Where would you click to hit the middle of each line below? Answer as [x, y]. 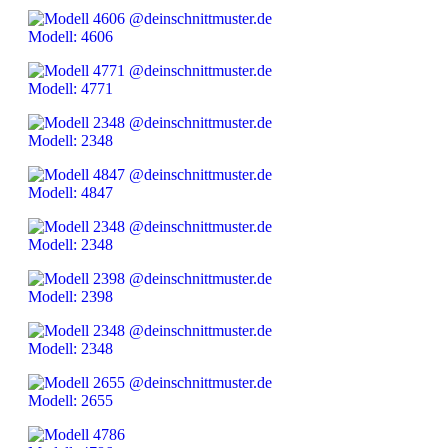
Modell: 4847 [70, 193]
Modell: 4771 [70, 89]
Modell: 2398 [70, 297]
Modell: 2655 [70, 401]
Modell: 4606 [70, 37]
